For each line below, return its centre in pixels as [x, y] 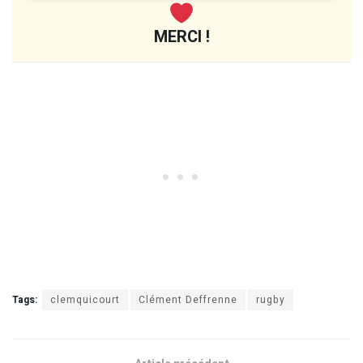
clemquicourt [85, 299]
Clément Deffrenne [188, 299]
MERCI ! [181, 36]
